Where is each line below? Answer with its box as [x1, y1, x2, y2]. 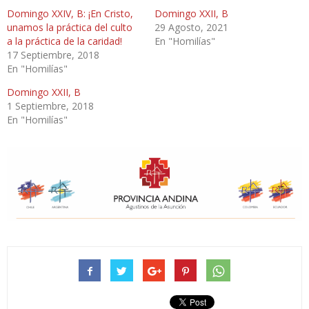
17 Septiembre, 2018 [7, 48, 99, 61]
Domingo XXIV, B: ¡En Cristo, [7, 6, 133, 20]
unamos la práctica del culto [7, 20, 132, 34]
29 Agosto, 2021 [154, 20, 228, 34]
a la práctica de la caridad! [7, 34, 122, 48]
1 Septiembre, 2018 [7, 99, 94, 112]
